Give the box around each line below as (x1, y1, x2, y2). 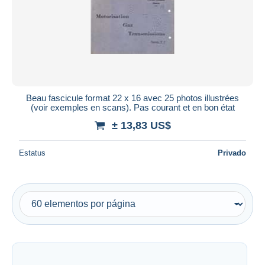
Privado (218, 148, 246, 157)
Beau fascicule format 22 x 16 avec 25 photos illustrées (26, 92, 239, 103)
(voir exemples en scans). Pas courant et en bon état (30, 102, 235, 112)
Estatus (19, 148, 46, 157)
